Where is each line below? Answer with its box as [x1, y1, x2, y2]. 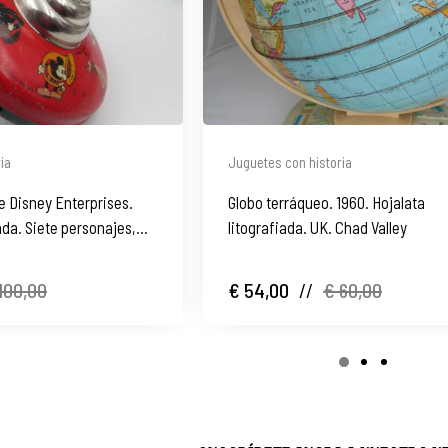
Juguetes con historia [228, 152, 353, 171]
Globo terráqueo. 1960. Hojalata [228, 191, 426, 212]
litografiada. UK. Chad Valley [228, 216, 408, 237]
